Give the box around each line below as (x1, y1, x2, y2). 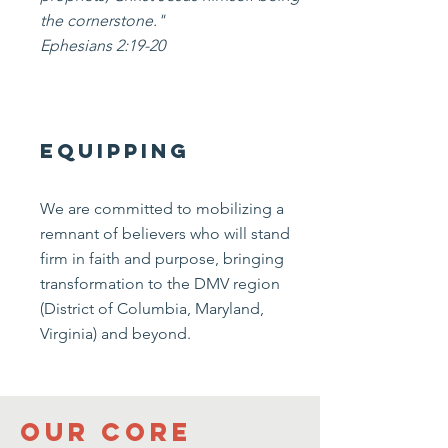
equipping (40, 138, 190, 163)
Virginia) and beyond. (40, 324, 191, 343)
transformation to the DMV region (40, 274, 280, 293)
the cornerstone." (40, 11, 165, 30)
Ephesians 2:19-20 (40, 36, 165, 55)
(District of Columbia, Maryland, (40, 299, 264, 318)
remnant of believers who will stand (40, 224, 290, 243)
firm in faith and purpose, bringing (40, 249, 284, 268)
